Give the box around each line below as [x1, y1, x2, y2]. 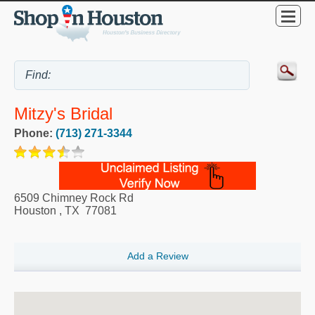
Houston [14, 205, 56, 217]
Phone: [14, 127, 56, 140]
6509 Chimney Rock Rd [14, 192, 134, 205]
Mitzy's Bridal [14, 104, 112, 124]
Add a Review [127, 250, 188, 262]
